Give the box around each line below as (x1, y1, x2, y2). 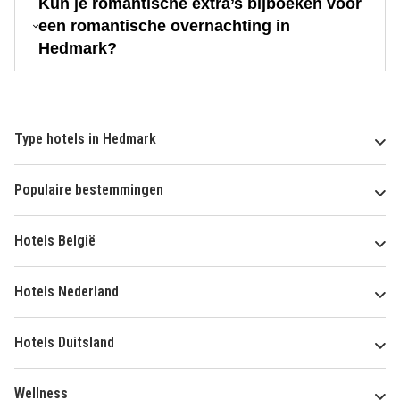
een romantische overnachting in (38, 16, 291, 35)
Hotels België (14, 231, 96, 249)
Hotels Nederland (14, 282, 119, 300)
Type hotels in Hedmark (14, 129, 156, 147)
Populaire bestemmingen (14, 180, 163, 198)
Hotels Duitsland (14, 333, 114, 351)
